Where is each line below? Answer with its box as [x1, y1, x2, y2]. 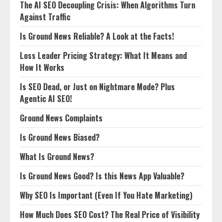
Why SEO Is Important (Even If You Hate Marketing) [20, 189, 192, 201]
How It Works [20, 61, 64, 73]
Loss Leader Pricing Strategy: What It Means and [20, 50, 187, 61]
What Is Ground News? [20, 151, 94, 163]
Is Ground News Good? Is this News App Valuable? [20, 170, 184, 182]
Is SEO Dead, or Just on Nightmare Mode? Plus [20, 81, 175, 93]
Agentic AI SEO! [20, 93, 72, 105]
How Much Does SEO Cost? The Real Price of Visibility [20, 209, 200, 221]
